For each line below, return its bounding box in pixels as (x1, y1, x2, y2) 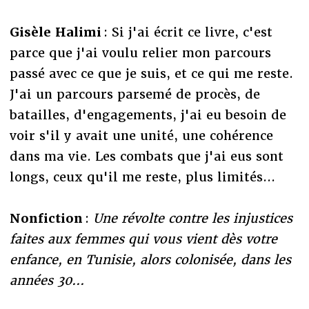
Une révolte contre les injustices (92, 210, 292, 226)
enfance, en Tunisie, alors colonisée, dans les (9, 251, 291, 268)
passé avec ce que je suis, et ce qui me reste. (9, 65, 293, 81)
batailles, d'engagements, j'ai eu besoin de (9, 106, 286, 123)
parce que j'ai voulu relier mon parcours (9, 44, 271, 61)
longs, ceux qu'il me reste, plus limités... (9, 168, 275, 185)
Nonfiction (9, 210, 83, 226)
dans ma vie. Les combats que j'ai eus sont (9, 148, 283, 164)
